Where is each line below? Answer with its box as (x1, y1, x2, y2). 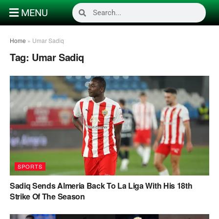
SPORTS (18, 162, 43, 170)
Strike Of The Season (10, 191, 85, 202)
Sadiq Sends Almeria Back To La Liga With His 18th (10, 180, 193, 191)
